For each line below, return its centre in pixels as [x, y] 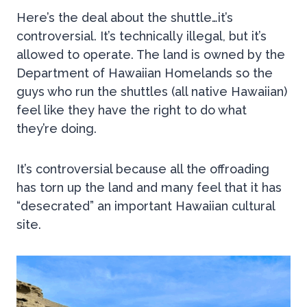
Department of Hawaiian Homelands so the [145, 73]
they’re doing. [58, 129]
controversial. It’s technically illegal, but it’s [142, 36]
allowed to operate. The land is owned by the [151, 55]
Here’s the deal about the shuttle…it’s [125, 18]
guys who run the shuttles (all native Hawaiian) [152, 92]
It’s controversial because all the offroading [143, 169]
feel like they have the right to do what [132, 110]
